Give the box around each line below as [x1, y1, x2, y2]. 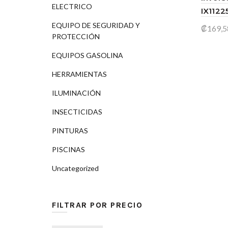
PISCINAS [52, 145, 85, 154]
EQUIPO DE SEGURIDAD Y [52, 21, 140, 30]
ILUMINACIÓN [52, 89, 101, 97]
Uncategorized [52, 164, 99, 173]
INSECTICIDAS [52, 107, 102, 116]
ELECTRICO [52, 2, 92, 11]
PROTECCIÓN [52, 32, 100, 41]
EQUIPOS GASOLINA [52, 51, 123, 60]
